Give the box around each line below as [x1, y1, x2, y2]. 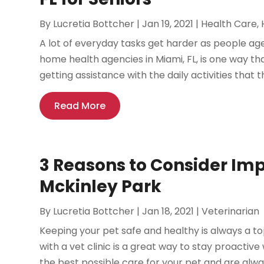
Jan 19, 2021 [142, 17, 194, 31]
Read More [54, 99, 106, 113]
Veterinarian [202, 204, 260, 219]
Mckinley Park [39, 175, 162, 199]
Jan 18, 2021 [142, 204, 194, 219]
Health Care [201, 17, 258, 31]
